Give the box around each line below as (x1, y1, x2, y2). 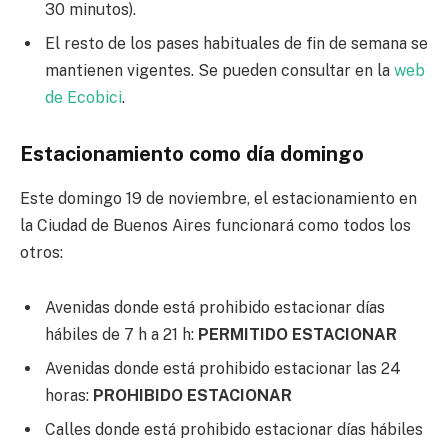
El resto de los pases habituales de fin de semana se (45, 33, 428, 53)
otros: (20, 242, 63, 262)
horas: (45, 386, 93, 406)
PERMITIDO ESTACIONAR (198, 325, 397, 345)
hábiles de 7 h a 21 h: (45, 325, 198, 345)
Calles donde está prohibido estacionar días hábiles (45, 420, 423, 440)
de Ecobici (45, 87, 122, 107)
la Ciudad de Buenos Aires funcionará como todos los (20, 215, 411, 235)
